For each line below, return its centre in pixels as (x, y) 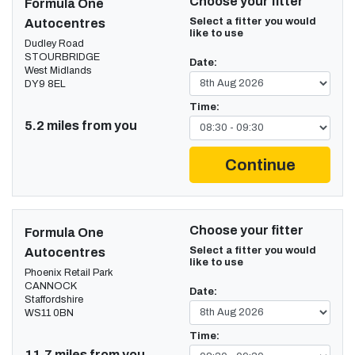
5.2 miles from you (81, 125)
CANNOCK (51, 286)
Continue (260, 164)
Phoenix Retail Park (69, 272)
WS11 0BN (49, 313)
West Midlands (58, 70)
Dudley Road (54, 43)
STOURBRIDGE (62, 57)
